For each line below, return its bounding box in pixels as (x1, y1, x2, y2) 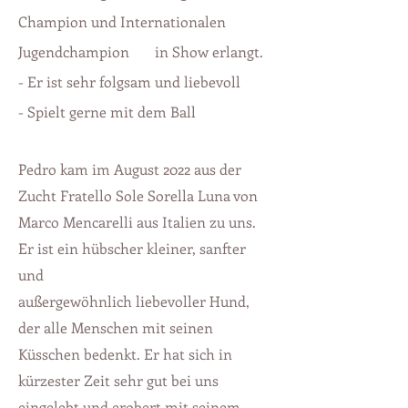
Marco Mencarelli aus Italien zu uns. (18, 212, 256, 231)
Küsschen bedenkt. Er (18, 344, 163, 363)
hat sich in (163, 344, 232, 363)
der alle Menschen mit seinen (18, 318, 213, 337)
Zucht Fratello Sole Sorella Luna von (18, 186, 258, 205)
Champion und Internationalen (18, 12, 226, 31)
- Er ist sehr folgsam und (18, 72, 180, 91)
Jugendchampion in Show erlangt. (18, 42, 263, 61)
